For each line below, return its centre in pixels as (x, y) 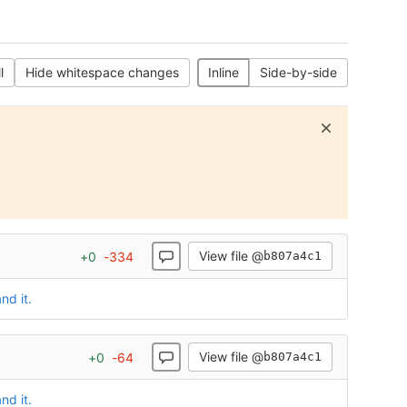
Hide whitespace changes (102, 72)
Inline (223, 72)
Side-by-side (298, 72)
